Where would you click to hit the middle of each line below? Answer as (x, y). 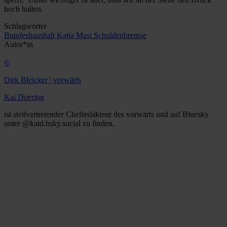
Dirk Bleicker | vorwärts (43, 80)
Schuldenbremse (120, 35)
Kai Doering (24, 97)
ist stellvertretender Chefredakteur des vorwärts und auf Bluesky (106, 115)
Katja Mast (75, 35)
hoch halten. (24, 9)
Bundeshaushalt (30, 35)
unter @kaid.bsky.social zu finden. (59, 124)
